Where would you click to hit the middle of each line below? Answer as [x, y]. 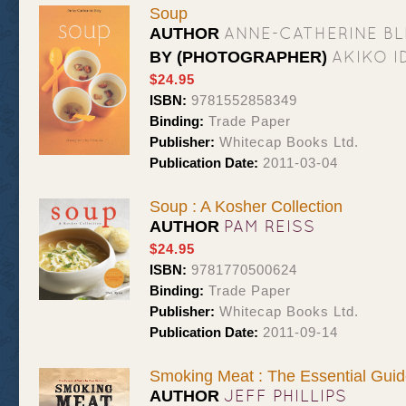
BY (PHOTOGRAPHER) [241, 57]
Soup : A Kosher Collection [246, 207]
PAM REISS [270, 226]
